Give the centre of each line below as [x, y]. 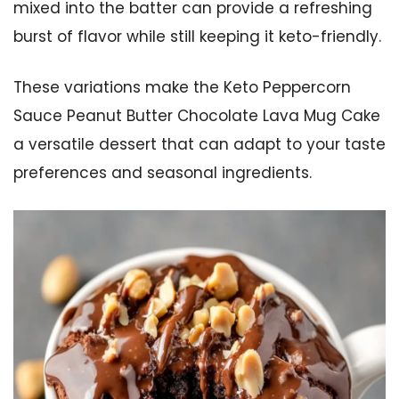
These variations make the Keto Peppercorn [182, 88]
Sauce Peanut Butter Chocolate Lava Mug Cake [197, 116]
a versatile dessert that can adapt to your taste [199, 145]
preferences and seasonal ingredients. [163, 173]
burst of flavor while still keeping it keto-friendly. [197, 36]
